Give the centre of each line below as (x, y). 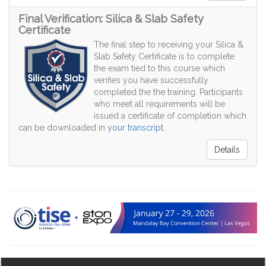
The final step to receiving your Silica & (169, 45)
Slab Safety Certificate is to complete (164, 57)
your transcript (135, 128)
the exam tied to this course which (159, 69)
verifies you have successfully (151, 80)
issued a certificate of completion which (170, 116)
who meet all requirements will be (159, 104)
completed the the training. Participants (168, 92)
